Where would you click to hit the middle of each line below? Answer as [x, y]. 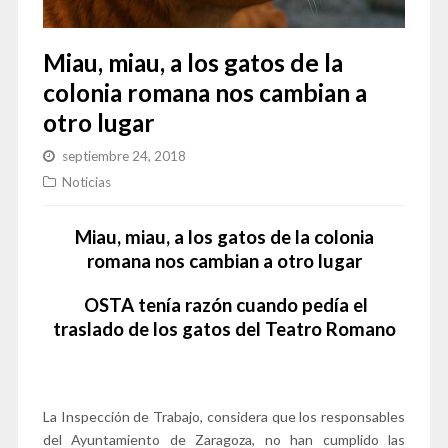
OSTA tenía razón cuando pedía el [226, 304]
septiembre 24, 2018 [123, 155]
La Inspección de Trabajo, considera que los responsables [224, 416]
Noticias [86, 181]
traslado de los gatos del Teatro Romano [224, 328]
